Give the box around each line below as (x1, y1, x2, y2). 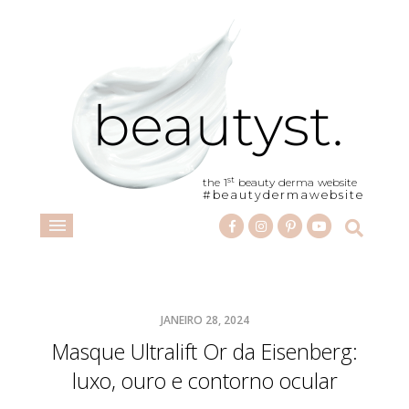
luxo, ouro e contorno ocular (71, 366, 338, 395)
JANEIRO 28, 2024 (160, 312, 249, 328)
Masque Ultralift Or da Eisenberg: (51, 337, 358, 366)
